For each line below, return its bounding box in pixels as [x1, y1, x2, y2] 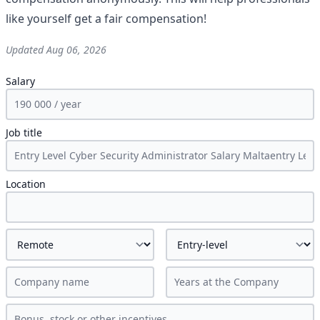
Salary [6, 74, 35, 88]
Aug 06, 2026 [46, 43, 106, 56]
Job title [6, 126, 42, 139]
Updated [6, 43, 46, 56]
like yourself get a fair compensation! [6, 11, 206, 26]
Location [6, 177, 46, 191]
